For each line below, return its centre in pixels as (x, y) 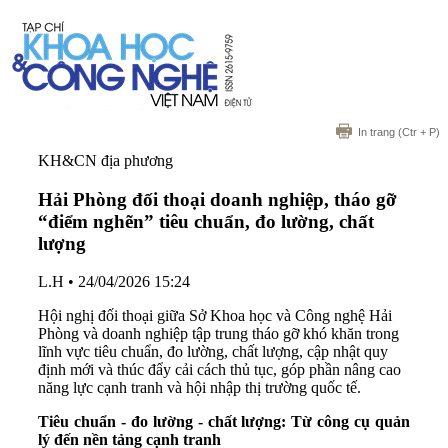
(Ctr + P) (417, 132)
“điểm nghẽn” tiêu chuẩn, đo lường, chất (206, 221)
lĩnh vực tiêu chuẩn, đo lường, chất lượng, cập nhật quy (213, 352)
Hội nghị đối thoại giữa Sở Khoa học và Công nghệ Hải (215, 316)
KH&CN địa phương (105, 160)
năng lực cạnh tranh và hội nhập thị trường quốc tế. (199, 388)
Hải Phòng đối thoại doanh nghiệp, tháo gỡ (217, 199)
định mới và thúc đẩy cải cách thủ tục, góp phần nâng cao (219, 370)
